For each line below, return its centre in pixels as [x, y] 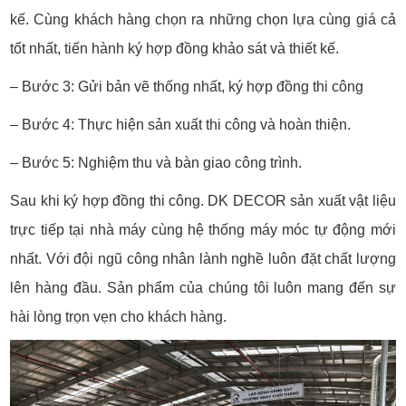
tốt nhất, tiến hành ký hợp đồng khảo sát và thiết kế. [175, 48]
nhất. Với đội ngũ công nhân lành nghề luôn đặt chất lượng [203, 258]
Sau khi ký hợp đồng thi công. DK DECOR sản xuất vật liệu [203, 200]
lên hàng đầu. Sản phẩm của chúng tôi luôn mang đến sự [203, 287]
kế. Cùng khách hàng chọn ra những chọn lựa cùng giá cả [203, 19]
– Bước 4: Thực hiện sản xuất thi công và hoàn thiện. [181, 124]
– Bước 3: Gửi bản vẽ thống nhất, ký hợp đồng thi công [187, 86]
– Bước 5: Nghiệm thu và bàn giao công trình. [156, 162]
